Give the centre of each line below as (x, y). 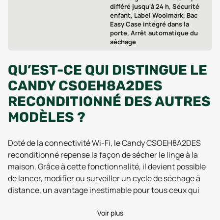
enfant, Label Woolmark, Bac (154, 15)
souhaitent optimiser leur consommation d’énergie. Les (107, 214)
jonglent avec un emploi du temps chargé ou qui (93, 202)
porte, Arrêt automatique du (154, 33)
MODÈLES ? (47, 117)
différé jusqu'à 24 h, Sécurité (155, 6)
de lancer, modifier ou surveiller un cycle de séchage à (104, 178)
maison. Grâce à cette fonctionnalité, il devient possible (107, 166)
